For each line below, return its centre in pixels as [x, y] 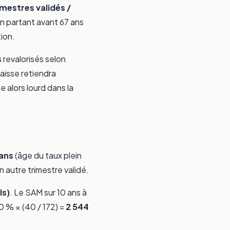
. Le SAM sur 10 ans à [48, 193]
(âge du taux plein [47, 156]
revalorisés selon [34, 59]
